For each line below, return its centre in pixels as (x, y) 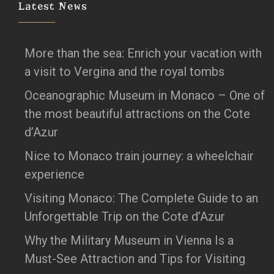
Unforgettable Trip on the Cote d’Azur (125, 217)
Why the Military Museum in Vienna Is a (129, 241)
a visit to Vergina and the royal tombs (124, 72)
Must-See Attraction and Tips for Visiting (135, 259)
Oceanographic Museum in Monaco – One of (145, 96)
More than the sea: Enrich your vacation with (143, 54)
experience (54, 175)
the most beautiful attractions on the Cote (137, 114)
